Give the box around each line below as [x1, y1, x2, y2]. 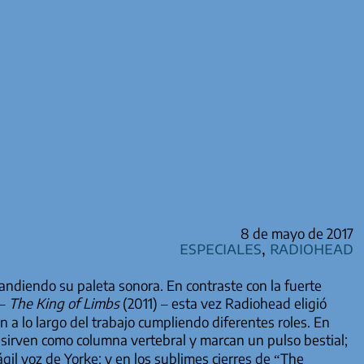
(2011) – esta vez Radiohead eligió [119, 294, 327, 313]
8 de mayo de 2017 [240, 223, 353, 242]
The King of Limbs [8, 294, 119, 313]
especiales [179, 236, 262, 258]
